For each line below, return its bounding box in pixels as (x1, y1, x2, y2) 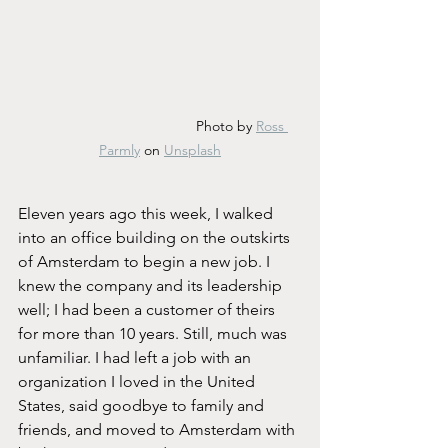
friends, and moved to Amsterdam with (18, 420, 299, 440)
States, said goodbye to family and (18, 396, 268, 416)
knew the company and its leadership (18, 276, 286, 296)
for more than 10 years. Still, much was (18, 324, 291, 344)
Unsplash (164, 141, 221, 160)
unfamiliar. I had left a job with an (18, 348, 255, 368)
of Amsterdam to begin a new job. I (18, 252, 274, 272)
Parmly (99, 141, 140, 160)
